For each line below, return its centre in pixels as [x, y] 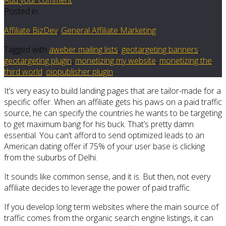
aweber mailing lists [83, 49]
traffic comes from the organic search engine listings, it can [109, 218]
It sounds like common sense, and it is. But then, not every [107, 176]
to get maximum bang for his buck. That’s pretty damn [99, 124]
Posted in [21, 11]
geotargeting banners [160, 49]
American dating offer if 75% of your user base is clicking [104, 146]
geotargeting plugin [38, 60]
